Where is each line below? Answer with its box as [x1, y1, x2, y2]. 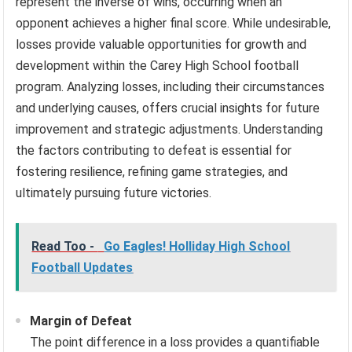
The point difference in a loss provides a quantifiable [30, 335, 321, 350]
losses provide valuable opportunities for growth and [16, 37, 307, 53]
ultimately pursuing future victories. [16, 185, 212, 201]
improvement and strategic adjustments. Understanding [16, 122, 324, 137]
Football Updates [31, 260, 134, 276]
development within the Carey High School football [16, 58, 299, 74]
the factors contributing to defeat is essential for [16, 143, 292, 159]
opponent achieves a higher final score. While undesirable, [16, 16, 332, 31]
